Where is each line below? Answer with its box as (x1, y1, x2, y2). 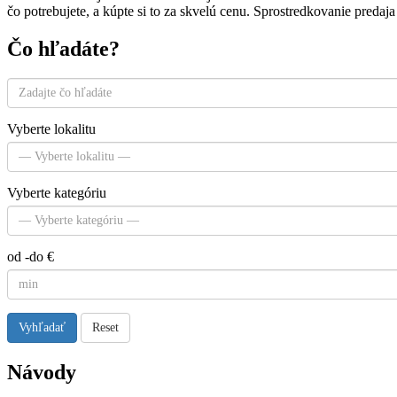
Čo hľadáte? (7, 36, 120, 60)
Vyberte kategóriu (7, 185, 106, 201)
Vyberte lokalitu (7, 121, 96, 137)
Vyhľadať (19, 321, 66, 335)
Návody (7, 361, 76, 385)
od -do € (7, 249, 54, 265)
